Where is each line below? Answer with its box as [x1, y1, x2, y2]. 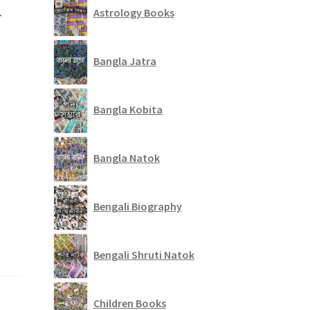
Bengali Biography [93, 199, 182, 214]
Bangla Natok [93, 151, 160, 165]
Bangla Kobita [93, 102, 163, 117]
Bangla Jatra [93, 54, 156, 69]
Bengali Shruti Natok [93, 248, 194, 262]
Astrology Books [93, 6, 174, 20]
